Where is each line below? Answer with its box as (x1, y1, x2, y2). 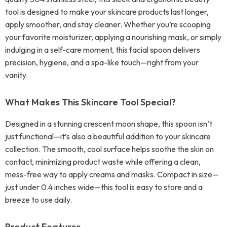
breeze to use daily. (5, 195, 72, 205)
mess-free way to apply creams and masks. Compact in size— (5, 169, 219, 179)
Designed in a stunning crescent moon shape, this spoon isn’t (5, 119, 212, 129)
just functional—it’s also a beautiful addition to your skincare (5, 131, 211, 141)
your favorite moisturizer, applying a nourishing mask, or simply (5, 32, 221, 42)
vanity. (5, 70, 28, 80)
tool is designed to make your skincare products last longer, (5, 7, 209, 17)
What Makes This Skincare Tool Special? (5, 96, 176, 108)
